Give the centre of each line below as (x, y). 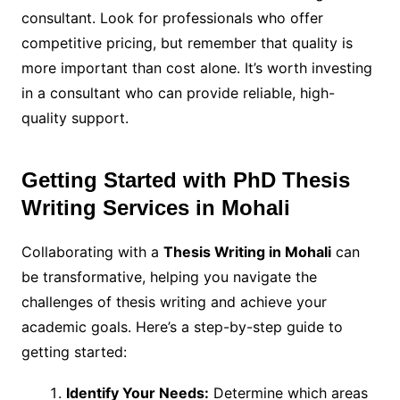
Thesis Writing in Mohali (247, 252)
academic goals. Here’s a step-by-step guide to (182, 327)
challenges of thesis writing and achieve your (174, 302)
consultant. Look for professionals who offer (172, 18)
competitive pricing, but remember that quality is (187, 43)
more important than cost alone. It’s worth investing (196, 68)
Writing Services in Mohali (155, 208)
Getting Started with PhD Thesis (185, 180)
